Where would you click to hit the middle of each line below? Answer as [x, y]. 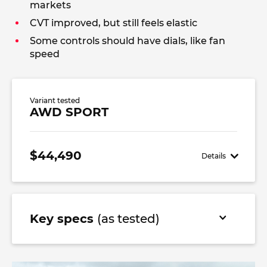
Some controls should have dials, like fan [128, 41]
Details [214, 156]
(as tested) [128, 219]
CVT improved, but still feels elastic [114, 23]
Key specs [63, 219]
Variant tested [55, 100]
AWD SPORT [69, 112]
